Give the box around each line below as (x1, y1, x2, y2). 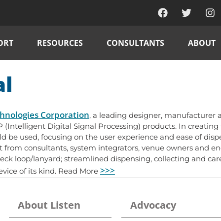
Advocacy (130, 198, 176, 212)
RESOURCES (37, 37, 83, 49)
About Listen (18, 198, 80, 212)
